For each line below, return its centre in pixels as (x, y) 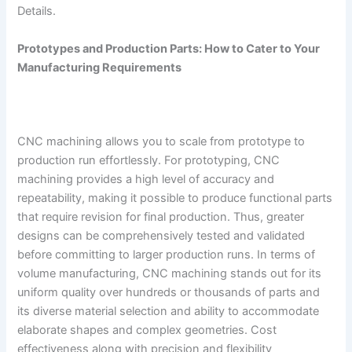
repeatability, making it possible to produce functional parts (175, 198)
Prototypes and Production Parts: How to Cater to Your (169, 48)
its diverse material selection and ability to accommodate (169, 311)
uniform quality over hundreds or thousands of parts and (169, 292)
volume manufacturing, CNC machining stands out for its (170, 273)
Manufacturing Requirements (102, 67)
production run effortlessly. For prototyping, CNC (149, 160)
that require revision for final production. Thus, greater (161, 216)
